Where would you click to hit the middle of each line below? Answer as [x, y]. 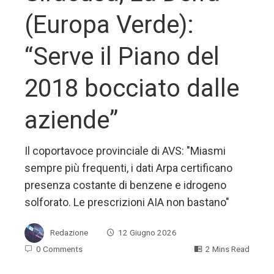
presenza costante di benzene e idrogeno [125, 185]
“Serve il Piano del [122, 57]
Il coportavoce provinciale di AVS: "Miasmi [125, 151]
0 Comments [59, 249]
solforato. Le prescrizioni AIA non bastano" [127, 202]
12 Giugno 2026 [147, 232]
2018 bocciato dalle [132, 88]
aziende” [71, 120]
